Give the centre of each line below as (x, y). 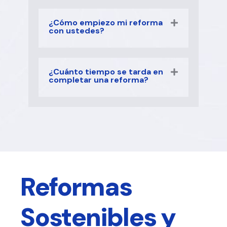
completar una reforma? (99, 80)
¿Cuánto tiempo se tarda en (106, 72)
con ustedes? (77, 31)
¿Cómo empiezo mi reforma (106, 23)
